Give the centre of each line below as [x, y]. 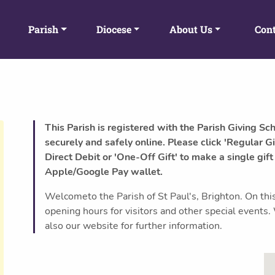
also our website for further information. [134, 226]
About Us [191, 29]
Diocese [114, 29]
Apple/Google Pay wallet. [104, 172]
